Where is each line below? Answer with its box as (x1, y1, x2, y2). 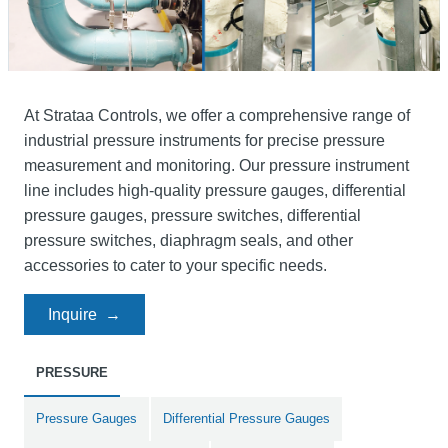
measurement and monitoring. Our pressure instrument (24, 156, 409, 174)
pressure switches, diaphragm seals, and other (24, 231, 353, 249)
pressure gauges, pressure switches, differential (24, 206, 361, 224)
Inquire (48, 305, 97, 323)
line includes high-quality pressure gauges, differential (24, 181, 406, 199)
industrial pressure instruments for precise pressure (24, 131, 385, 149)
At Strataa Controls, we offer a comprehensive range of (24, 106, 410, 124)
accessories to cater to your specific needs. (24, 256, 327, 274)
